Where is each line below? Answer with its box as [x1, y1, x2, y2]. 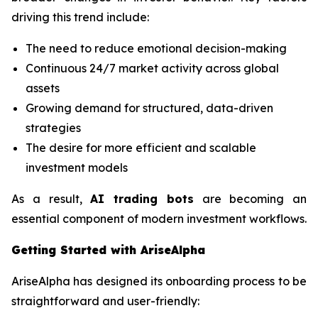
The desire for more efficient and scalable [26, 141, 256, 155]
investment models [26, 160, 128, 175]
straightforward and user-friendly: [11, 294, 199, 309]
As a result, [11, 192, 91, 207]
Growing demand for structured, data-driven [26, 101, 273, 116]
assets [26, 81, 60, 96]
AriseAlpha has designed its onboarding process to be [11, 274, 307, 289]
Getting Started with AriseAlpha [11, 243, 205, 258]
